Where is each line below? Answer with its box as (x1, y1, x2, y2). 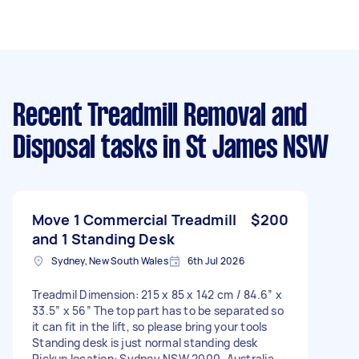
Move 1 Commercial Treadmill (32, 209, 237, 229)
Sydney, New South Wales (51, 253, 168, 268)
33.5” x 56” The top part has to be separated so (32, 302, 284, 318)
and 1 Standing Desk (32, 228, 175, 248)
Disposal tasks (13, 134, 158, 163)
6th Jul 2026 (187, 253, 244, 268)
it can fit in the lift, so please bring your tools (32, 318, 268, 334)
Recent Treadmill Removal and (13, 102, 307, 131)
